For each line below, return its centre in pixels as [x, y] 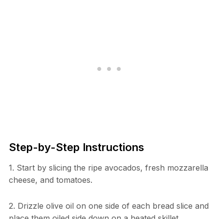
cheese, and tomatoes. [50, 180]
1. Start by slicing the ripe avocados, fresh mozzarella [108, 168]
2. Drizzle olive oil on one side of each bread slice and [109, 206]
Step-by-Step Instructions [76, 147]
